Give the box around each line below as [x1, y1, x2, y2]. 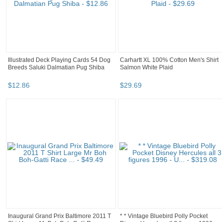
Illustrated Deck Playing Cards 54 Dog [8, 56, 111, 64]
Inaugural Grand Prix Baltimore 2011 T [8, 213, 111, 220]
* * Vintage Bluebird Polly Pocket [120, 213, 208, 220]
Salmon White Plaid [120, 64, 173, 71]
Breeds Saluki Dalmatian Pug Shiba [8, 64, 105, 71]
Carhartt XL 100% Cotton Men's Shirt [120, 56, 219, 64]
